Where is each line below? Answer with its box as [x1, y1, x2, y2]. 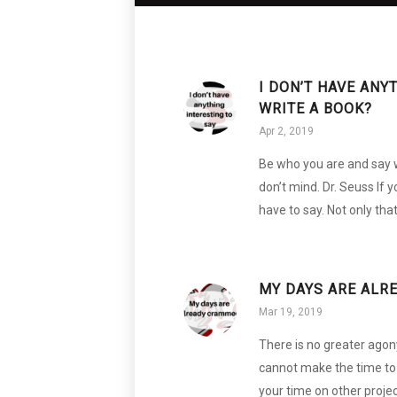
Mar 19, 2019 [259, 305, 323, 318]
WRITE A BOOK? [259, 99, 372, 117]
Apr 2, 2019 [259, 124, 314, 137]
